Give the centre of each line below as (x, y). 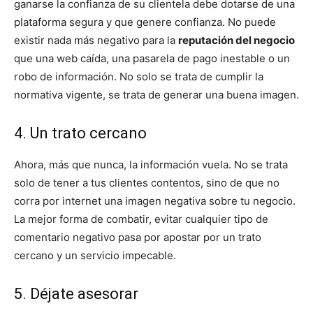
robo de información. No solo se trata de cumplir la (139, 77)
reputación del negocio (236, 41)
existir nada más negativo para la (96, 41)
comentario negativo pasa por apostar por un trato (138, 238)
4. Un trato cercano (80, 133)
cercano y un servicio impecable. (95, 256)
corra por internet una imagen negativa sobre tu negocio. (155, 201)
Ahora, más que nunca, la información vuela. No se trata (151, 165)
